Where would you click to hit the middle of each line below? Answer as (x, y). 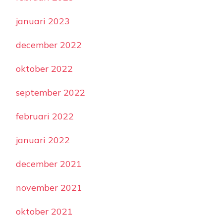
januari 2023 (43, 21)
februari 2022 (45, 116)
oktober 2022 (44, 69)
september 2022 (51, 93)
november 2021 (49, 188)
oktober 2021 (44, 212)
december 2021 (49, 164)
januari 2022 (43, 140)
